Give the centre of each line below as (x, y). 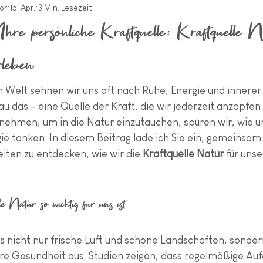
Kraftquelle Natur (183, 154)
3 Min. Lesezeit (65, 7)
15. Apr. (23, 7)
